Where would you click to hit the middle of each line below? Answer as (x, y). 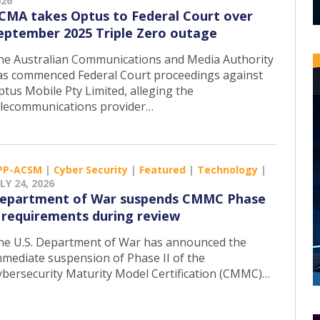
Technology (227, 169)
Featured (162, 169)
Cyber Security (91, 169)
